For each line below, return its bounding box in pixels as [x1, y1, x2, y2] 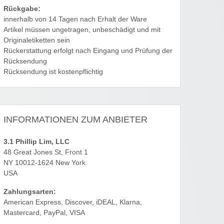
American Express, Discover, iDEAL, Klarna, [3, 198, 142, 206]
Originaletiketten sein [3, 36, 70, 44]
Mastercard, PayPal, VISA [3, 209, 85, 217]
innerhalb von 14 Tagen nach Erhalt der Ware [3, 15, 147, 23]
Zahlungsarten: [3, 188, 56, 196]
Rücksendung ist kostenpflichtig [3, 68, 103, 76]
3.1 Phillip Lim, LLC [3, 138, 69, 146]
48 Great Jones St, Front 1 [3, 148, 88, 156]
